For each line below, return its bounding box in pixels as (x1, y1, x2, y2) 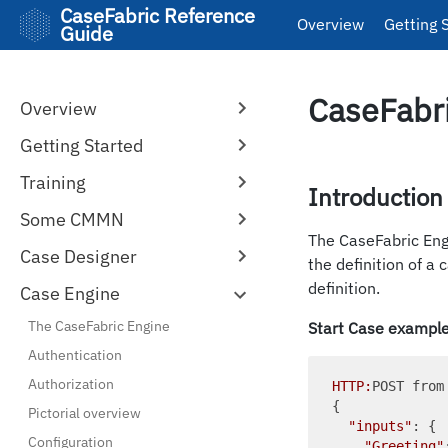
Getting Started (20, 134, 143, 157)
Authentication (28, 346, 122, 364)
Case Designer (20, 245, 137, 268)
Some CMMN (20, 208, 124, 231)
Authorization (28, 375, 114, 393)
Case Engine (20, 282, 120, 305)
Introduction (308, 181, 443, 213)
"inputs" (348, 418, 412, 434)
